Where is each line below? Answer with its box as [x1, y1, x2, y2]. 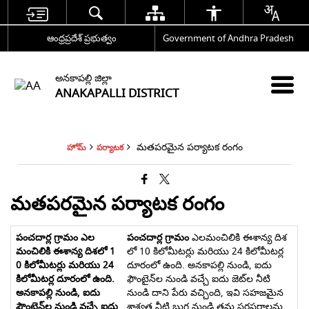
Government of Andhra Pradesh [162, 31, 294, 45]
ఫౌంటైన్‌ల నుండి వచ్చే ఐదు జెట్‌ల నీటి [126, 272, 270, 286]
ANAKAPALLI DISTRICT [55, 84, 179, 102]
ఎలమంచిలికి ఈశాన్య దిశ [188, 230, 287, 245]
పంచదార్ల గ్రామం [126, 230, 189, 245]
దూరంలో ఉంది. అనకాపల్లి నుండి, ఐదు [126, 258, 272, 272]
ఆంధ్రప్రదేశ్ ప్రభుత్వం [46, 31, 117, 45]
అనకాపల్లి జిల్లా [55, 70, 112, 86]
